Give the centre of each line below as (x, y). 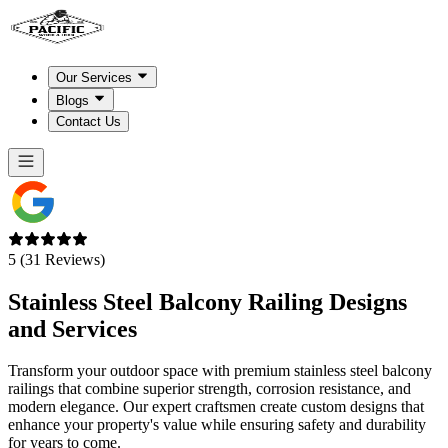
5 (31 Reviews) (56, 259)
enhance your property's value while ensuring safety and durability (217, 425)
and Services (72, 328)
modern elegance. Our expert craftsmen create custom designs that (216, 407)
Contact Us (88, 121)
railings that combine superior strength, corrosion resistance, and (209, 389)
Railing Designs (324, 301)
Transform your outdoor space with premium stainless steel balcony (220, 371)
